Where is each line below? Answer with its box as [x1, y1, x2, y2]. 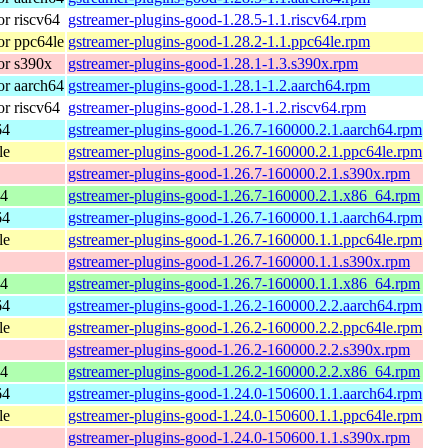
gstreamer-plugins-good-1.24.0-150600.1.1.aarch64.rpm [68, 384, 422, 402]
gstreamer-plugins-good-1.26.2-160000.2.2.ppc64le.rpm [68, 318, 422, 336]
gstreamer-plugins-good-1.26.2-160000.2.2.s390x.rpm [68, 340, 410, 358]
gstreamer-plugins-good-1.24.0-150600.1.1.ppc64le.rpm [68, 406, 422, 424]
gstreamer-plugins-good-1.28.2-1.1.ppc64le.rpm [68, 32, 370, 50]
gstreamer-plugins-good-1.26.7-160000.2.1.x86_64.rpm [68, 186, 420, 204]
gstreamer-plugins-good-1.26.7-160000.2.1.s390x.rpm [68, 164, 410, 182]
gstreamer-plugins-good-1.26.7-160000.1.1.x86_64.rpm [68, 274, 420, 292]
